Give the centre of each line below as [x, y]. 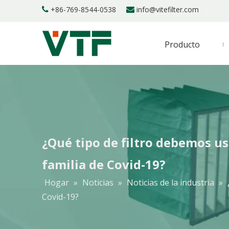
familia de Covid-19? [104, 164]
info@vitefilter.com [168, 9]
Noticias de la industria [170, 182]
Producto [182, 44]
